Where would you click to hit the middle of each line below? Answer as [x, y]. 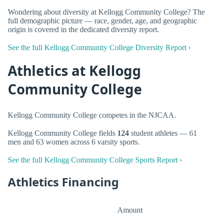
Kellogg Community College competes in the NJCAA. [92, 115]
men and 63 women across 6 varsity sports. [74, 142]
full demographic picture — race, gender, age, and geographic [102, 20]
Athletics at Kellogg [74, 71]
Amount [130, 210]
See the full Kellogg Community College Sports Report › [95, 160]
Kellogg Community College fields [63, 133]
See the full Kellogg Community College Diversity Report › [99, 48]
